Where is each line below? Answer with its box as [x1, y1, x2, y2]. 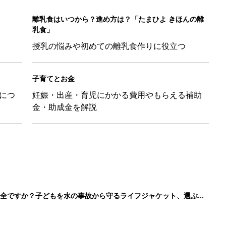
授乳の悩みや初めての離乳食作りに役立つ [32, 40, 186, 51]
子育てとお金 [32, 73, 75, 83]
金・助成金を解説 [32, 101, 97, 112]
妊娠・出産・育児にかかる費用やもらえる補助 [32, 89, 202, 100]
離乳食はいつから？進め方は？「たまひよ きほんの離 [32, 14, 204, 24]
